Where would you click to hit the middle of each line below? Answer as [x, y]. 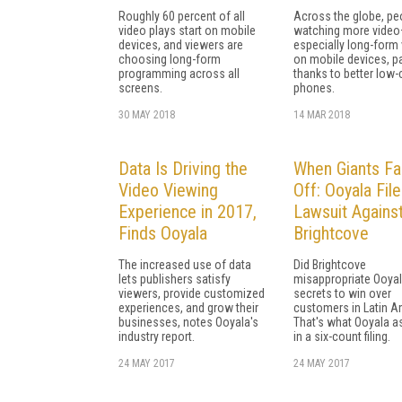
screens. [140, 87]
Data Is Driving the [183, 168]
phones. [314, 87]
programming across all [179, 73]
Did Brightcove [330, 264]
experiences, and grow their [188, 307]
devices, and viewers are [181, 44]
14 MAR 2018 [322, 114]
